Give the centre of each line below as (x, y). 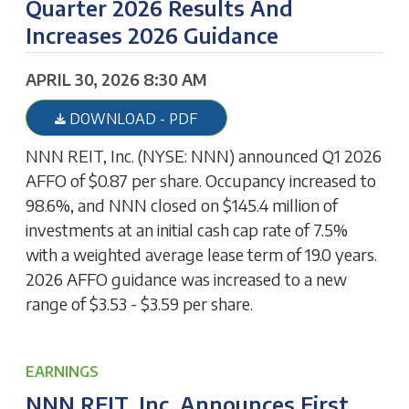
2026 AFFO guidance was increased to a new (187, 279)
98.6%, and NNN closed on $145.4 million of (182, 205)
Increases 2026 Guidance (152, 35)
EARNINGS (63, 372)
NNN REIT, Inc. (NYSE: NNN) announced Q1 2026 (204, 156)
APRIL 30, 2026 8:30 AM (117, 80)
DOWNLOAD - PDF (132, 118)
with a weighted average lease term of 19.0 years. (202, 255)
